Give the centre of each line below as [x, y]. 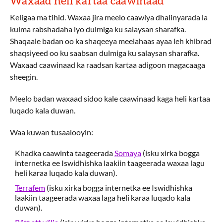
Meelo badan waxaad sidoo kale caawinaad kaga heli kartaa [110, 98]
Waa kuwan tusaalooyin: [52, 132]
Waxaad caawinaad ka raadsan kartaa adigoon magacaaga [108, 65]
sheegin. [24, 77]
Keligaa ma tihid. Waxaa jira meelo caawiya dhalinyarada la [109, 17]
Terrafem [30, 188]
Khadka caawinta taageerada [65, 153]
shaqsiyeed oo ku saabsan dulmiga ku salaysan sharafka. [105, 53]
